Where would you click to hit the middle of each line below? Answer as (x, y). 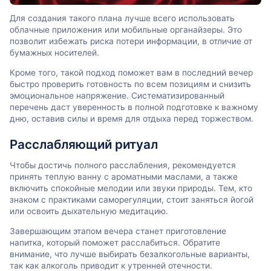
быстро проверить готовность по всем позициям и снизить (130, 84)
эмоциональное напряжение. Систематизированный (117, 95)
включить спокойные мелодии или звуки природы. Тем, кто (131, 188)
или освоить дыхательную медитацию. (89, 211)
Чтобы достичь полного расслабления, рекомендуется (123, 165)
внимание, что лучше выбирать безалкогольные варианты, (130, 254)
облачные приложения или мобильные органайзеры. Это (126, 30)
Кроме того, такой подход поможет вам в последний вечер (131, 72)
